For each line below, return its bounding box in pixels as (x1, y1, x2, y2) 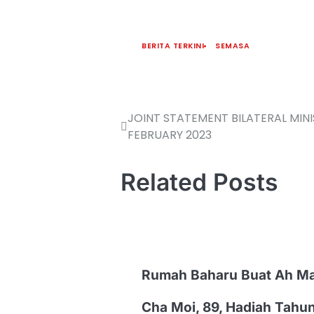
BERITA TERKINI (142, 41, 204, 51)
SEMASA (215, 41, 250, 51)
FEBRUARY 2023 (128, 127, 212, 143)
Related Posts (121, 168, 278, 196)
